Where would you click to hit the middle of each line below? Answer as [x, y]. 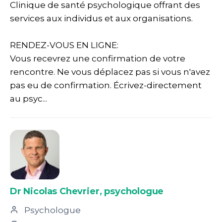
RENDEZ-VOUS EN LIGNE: [64, 45]
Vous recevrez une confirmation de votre [98, 58]
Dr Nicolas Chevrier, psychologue [87, 191]
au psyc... [28, 98]
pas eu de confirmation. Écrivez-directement [106, 85]
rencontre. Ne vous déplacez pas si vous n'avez [110, 72]
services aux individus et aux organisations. [101, 18]
